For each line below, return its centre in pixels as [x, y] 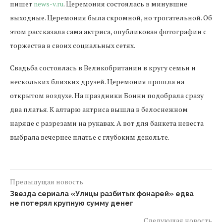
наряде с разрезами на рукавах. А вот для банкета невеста [107, 123]
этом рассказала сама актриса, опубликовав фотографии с [108, 31]
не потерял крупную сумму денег [72, 203]
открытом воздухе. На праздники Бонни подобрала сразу [107, 95]
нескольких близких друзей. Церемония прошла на [97, 82]
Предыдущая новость [47, 182]
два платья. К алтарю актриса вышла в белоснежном [99, 109]
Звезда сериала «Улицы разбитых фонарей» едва [102, 194]
